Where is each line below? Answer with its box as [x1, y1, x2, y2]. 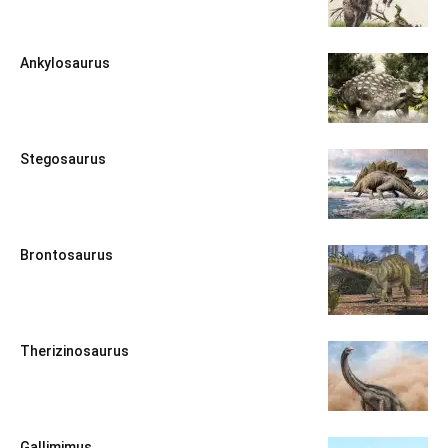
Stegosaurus [20, 151, 106, 168]
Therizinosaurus [20, 343, 129, 360]
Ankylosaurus [20, 55, 110, 72]
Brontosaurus [20, 247, 113, 264]
